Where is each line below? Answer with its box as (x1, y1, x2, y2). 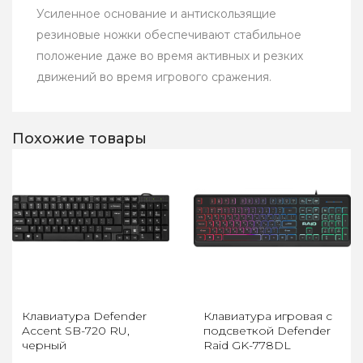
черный (22, 337, 66, 352)
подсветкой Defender (203, 322, 331, 338)
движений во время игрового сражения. (36, 70, 271, 85)
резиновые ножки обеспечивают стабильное (36, 28, 301, 43)
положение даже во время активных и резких (36, 49, 303, 64)
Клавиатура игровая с (203, 308, 332, 323)
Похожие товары (12, 130, 147, 148)
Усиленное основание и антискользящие (36, 6, 276, 22)
